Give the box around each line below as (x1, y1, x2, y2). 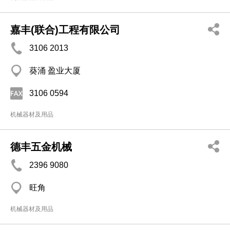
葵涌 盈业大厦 (29, 66, 81, 75)
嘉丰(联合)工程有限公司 (10, 24, 120, 36)
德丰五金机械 (10, 141, 72, 153)
